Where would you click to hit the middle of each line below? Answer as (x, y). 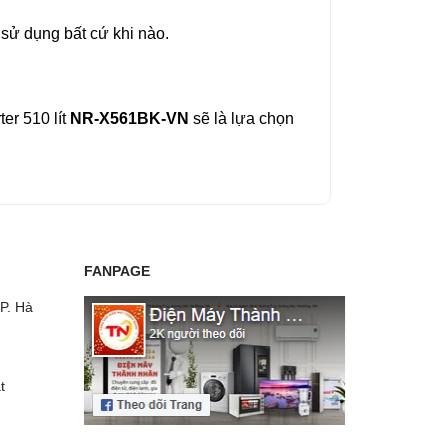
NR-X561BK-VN (129, 119)
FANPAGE (117, 271)
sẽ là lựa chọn (241, 119)
